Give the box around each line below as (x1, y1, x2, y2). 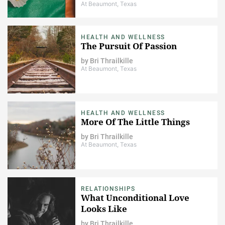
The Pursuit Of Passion (81, 40, 177, 52)
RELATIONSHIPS (81, 185, 136, 192)
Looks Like (81, 202, 127, 214)
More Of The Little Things (81, 116, 190, 128)
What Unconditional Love (81, 191, 189, 203)
